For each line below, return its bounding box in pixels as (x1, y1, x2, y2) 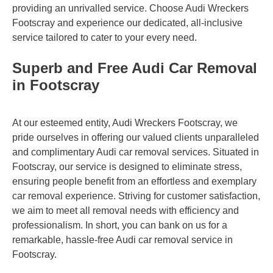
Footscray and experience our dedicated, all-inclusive (12, 17, 243, 28)
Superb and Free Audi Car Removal (12, 59, 257, 76)
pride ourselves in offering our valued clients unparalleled (12, 132, 259, 143)
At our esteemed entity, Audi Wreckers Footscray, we (12, 117, 238, 128)
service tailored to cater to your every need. (12, 32, 197, 43)
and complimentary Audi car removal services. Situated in (12, 146, 259, 157)
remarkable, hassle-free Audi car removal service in (12, 234, 233, 245)
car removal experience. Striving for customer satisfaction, (12, 190, 260, 201)
